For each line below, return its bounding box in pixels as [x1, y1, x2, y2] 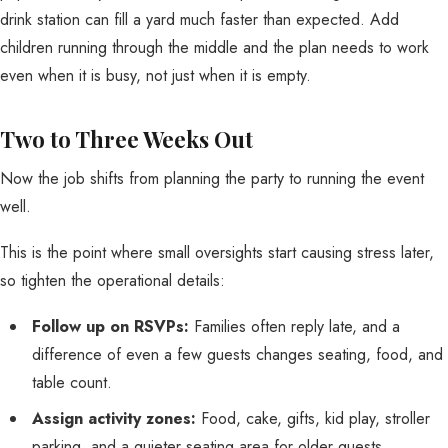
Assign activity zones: [32, 407, 196, 430]
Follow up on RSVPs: [32, 315, 189, 338]
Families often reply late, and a [189, 315, 400, 338]
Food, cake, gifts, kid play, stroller [196, 407, 430, 430]
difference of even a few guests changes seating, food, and [32, 343, 443, 366]
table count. [32, 371, 112, 394]
